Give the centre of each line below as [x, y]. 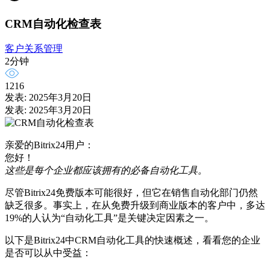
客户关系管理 [34, 49]
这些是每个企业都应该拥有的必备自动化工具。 [106, 171]
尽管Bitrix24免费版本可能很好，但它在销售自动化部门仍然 [131, 193]
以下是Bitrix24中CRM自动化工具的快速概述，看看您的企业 [133, 240]
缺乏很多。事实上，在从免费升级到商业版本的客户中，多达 [135, 206]
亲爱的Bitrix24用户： [49, 145]
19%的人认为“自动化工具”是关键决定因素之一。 [109, 218]
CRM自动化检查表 [53, 24]
